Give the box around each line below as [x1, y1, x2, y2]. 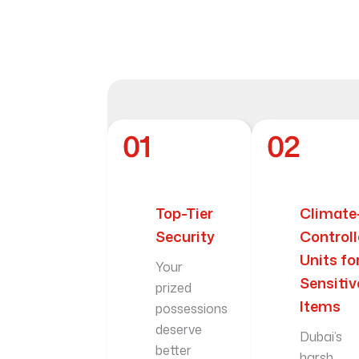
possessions [155, 300, 228, 318]
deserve [155, 321, 203, 339]
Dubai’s [299, 328, 342, 346]
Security [155, 226, 216, 248]
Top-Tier [155, 203, 214, 224]
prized [155, 279, 192, 297]
